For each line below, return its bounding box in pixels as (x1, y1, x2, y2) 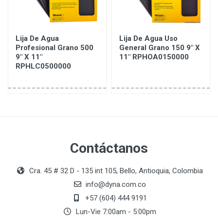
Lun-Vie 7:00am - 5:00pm (73, 207, 156, 216)
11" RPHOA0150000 (119, 53, 189, 61)
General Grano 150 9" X (119, 43, 200, 52)
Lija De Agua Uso (119, 34, 178, 43)
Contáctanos (70, 140, 148, 156)
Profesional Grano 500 (16, 43, 93, 52)
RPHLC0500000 (16, 62, 71, 71)
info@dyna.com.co (86, 180, 146, 189)
